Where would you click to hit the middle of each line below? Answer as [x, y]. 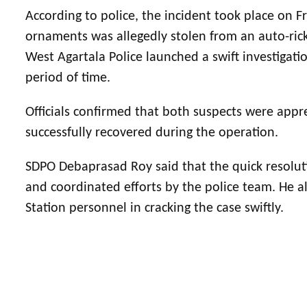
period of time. [68, 78]
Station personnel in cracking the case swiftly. [155, 208]
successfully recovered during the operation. [152, 133]
